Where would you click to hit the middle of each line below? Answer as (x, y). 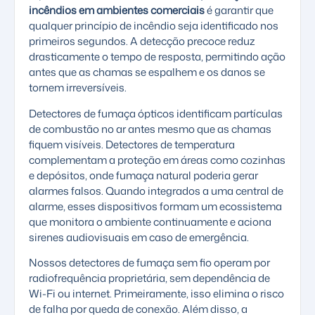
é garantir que (239, 11)
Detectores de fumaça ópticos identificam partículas (156, 113)
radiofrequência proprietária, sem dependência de (149, 278)
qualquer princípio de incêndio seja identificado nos (154, 26)
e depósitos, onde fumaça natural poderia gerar (143, 175)
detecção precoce (183, 41)
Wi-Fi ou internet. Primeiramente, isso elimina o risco (156, 294)
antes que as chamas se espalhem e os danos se (147, 72)
